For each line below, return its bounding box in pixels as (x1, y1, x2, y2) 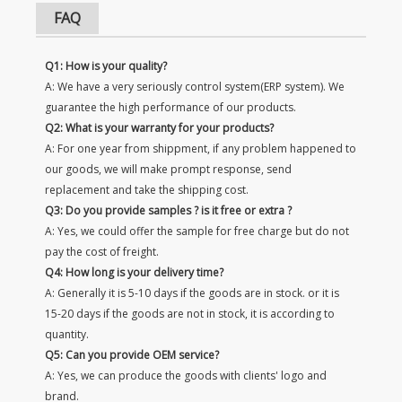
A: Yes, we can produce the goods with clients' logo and (45, 367, 327, 383)
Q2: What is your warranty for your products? (45, 119, 274, 135)
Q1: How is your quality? (45, 57, 167, 74)
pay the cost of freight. (45, 243, 159, 259)
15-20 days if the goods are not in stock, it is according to (45, 305, 335, 321)
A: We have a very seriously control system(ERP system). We (45, 78, 345, 94)
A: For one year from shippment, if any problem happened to (45, 140, 356, 156)
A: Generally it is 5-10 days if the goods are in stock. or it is (45, 284, 339, 301)
